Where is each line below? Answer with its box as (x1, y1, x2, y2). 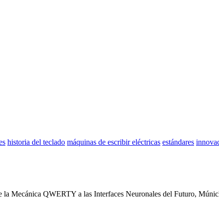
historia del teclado (7, 138, 65, 147)
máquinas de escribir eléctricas (67, 138, 160, 147)
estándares (162, 138, 194, 147)
